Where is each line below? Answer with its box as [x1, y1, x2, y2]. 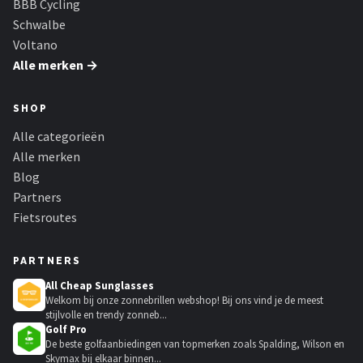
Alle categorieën [13, 128, 105, 145]
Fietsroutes [13, 209, 77, 226]
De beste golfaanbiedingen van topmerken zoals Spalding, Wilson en [45, 337, 344, 352]
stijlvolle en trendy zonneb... [45, 308, 167, 322]
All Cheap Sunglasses [45, 279, 154, 293]
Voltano [13, 36, 58, 53]
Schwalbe [13, 16, 66, 33]
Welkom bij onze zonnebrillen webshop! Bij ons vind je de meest [45, 293, 323, 308]
